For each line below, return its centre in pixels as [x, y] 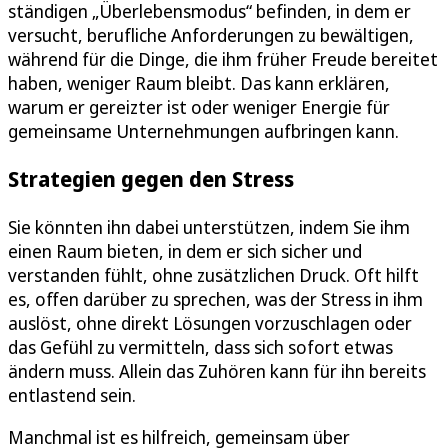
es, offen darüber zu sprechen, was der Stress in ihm [215, 298]
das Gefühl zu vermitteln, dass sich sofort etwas [200, 346]
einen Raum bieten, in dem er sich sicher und [185, 250]
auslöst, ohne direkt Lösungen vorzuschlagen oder [210, 322]
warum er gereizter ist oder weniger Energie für [199, 107]
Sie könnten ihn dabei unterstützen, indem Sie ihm [209, 226]
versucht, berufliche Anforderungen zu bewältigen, [211, 35]
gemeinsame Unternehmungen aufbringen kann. [203, 131]
